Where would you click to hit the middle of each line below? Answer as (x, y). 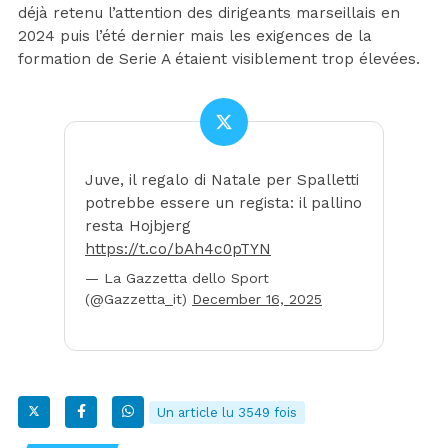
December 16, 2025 (257, 298)
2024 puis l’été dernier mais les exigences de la (195, 35)
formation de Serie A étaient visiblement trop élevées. (219, 58)
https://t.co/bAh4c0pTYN (178, 248)
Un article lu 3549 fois (227, 412)
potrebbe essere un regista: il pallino (223, 202)
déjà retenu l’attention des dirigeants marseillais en (209, 12)
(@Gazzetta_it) (138, 298)
